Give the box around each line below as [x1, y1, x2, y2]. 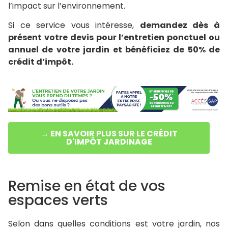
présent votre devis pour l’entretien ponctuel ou [8, 32, 220, 44]
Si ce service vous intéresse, [8, 19, 140, 32]
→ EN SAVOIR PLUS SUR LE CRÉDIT [40, 128, 178, 140]
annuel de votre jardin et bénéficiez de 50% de [8, 44, 220, 56]
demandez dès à [139, 19, 220, 32]
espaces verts [8, 190, 108, 211]
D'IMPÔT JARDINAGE [66, 136, 152, 148]
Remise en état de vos [8, 176, 165, 196]
